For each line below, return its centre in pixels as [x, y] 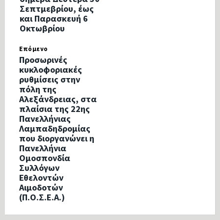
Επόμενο [34, 49]
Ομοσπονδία [45, 158]
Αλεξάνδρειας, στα [58, 99]
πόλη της [38, 89]
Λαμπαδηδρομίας [55, 128]
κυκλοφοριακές [51, 69]
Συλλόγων [39, 167]
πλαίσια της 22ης [55, 109]
